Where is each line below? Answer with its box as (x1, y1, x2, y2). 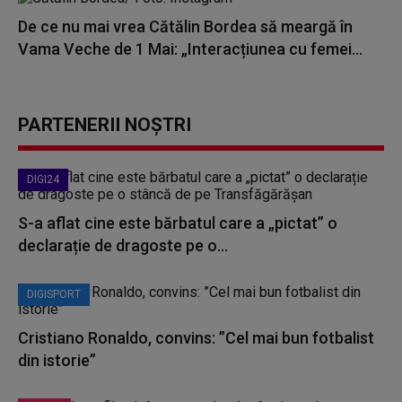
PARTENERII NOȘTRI (18, 114, 191, 135)
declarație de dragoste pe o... (18, 236, 228, 255)
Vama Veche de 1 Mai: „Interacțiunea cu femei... (18, 39, 363, 58)
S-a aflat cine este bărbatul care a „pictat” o (18, 214, 337, 232)
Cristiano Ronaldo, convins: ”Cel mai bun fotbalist (18, 328, 374, 347)
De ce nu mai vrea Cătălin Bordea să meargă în (18, 17, 353, 36)
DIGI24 (27, 173, 59, 186)
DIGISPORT (27, 288, 81, 301)
